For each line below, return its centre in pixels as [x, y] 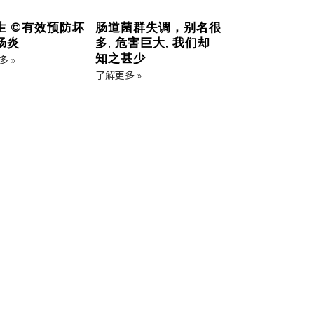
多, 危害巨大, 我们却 [153, 43]
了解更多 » [118, 75]
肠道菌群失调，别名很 [158, 27]
